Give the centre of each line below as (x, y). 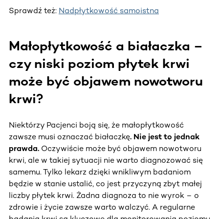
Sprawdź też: (34, 10)
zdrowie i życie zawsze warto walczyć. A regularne (102, 207)
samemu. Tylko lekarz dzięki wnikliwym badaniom (100, 172)
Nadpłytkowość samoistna (109, 10)
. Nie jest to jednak (165, 136)
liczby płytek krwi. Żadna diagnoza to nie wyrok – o (104, 195)
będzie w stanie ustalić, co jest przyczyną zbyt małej (105, 183)
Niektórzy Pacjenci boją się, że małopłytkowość (96, 125)
